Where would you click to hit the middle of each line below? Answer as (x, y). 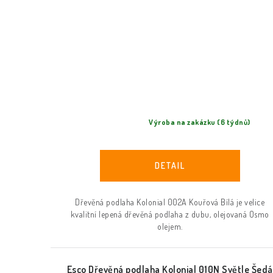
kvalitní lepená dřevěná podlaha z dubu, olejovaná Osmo (170, 214)
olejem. (170, 226)
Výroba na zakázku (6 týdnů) (200, 122)
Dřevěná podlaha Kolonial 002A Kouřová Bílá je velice (170, 202)
